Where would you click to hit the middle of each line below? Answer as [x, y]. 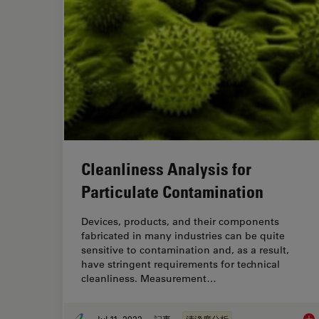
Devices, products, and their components [180, 222]
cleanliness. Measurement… [149, 279]
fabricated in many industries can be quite [183, 236]
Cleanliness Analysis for [166, 169]
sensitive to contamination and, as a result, [185, 250]
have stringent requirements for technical [181, 265]
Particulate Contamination [172, 192]
